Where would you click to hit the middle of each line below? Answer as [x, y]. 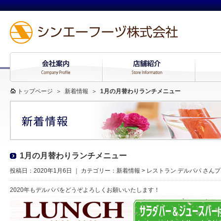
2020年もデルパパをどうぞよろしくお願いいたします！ [85, 190]
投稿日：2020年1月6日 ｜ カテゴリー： [63, 171]
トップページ [35, 91]
